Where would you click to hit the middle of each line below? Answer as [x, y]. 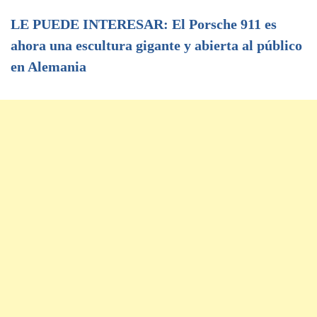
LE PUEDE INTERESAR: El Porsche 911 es [144, 24]
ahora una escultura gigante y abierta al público [156, 45]
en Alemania [48, 66]
